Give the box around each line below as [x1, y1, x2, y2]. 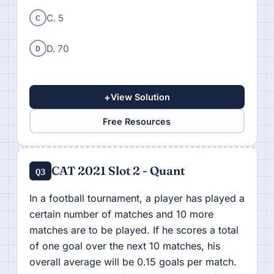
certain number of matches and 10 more [29, 208, 213, 221]
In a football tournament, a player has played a [29, 192, 245, 205]
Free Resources [103, 116, 171, 127]
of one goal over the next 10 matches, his [29, 240, 220, 253]
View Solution [110, 92, 170, 103]
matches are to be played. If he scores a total [29, 224, 239, 237]
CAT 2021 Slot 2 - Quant [51, 163, 185, 179]
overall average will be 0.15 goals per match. [29, 256, 237, 268]
